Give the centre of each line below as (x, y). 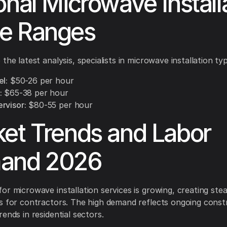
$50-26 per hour (41, 81)
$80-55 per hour (59, 105)
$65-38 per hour (35, 93)
